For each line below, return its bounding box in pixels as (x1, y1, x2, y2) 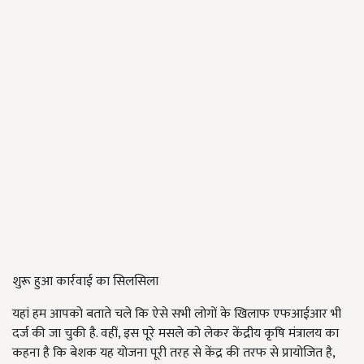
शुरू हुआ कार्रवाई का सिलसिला (12, 271, 158, 292)
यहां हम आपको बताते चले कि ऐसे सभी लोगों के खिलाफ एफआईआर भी (12, 303, 341, 325)
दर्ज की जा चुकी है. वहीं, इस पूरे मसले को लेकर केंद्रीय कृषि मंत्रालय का (12, 323, 339, 344)
